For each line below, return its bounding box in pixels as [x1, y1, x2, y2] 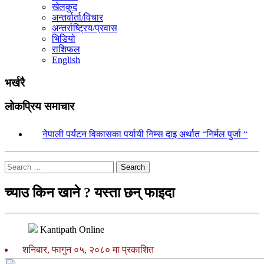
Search [121, 163, 145, 172]
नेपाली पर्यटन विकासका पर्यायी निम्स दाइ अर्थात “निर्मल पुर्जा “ [42, 129, 247, 140]
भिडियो [52, 34, 75, 44]
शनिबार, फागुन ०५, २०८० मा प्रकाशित [18, 244, 154, 255]
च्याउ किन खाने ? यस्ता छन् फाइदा [5, 185, 174, 201]
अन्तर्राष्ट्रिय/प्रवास [52, 23, 117, 33]
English [52, 55, 80, 65]
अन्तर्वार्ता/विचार [52, 12, 103, 22]
